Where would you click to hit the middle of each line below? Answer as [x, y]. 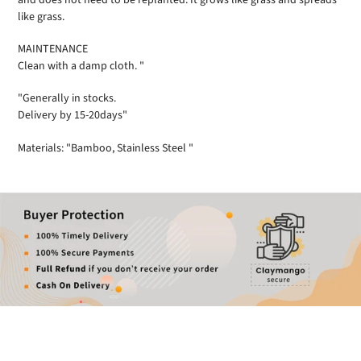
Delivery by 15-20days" [73, 116]
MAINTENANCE [53, 50]
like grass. [41, 17]
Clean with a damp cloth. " [81, 66]
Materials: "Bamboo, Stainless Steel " [106, 148]
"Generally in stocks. [67, 99]
